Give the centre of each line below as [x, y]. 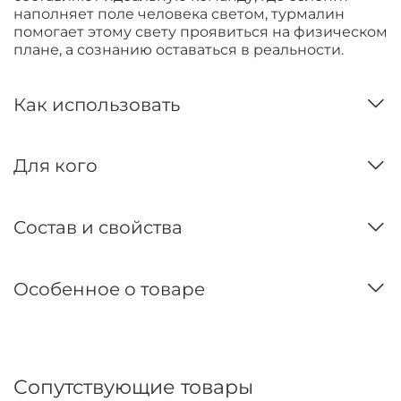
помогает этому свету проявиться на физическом [200, 32]
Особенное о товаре [109, 289]
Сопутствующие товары [133, 386]
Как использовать [97, 104]
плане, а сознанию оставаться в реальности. [179, 50]
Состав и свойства [98, 228]
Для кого [55, 166]
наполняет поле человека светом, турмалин [179, 14]
